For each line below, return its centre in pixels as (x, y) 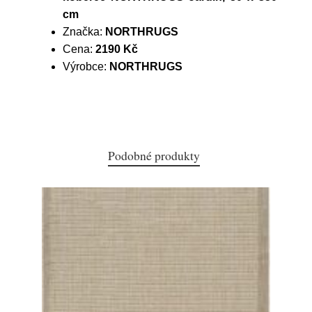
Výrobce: (86, 67)
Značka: (84, 32)
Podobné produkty (154, 155)
